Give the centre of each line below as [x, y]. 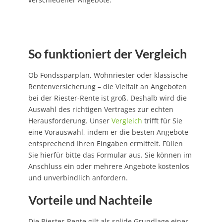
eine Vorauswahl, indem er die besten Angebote [108, 132]
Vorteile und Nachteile [90, 200]
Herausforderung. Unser [70, 121]
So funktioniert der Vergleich [107, 54]
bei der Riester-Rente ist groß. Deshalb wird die [107, 98]
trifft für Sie [162, 121]
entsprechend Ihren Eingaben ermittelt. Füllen [105, 144]
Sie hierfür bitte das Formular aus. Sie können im [110, 155]
